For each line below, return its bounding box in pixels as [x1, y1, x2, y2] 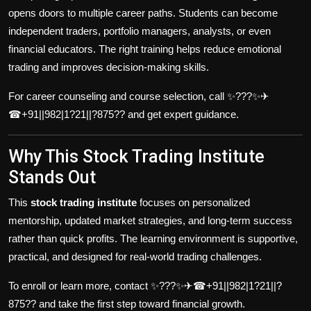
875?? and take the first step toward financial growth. [8, 297, 245, 310]
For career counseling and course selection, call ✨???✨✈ [8, 90, 269, 102]
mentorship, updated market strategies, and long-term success [8, 214, 292, 226]
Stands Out [8, 167, 96, 187]
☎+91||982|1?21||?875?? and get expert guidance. [8, 108, 239, 120]
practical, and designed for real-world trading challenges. [8, 250, 262, 262]
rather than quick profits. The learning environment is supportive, [8, 232, 298, 244]
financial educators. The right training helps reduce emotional [8, 42, 281, 55]
